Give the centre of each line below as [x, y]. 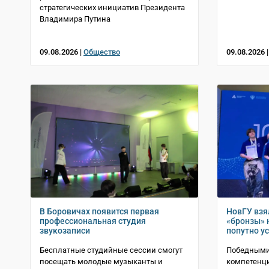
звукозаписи [65, 231]
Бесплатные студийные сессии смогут [111, 250]
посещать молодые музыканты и [101, 262]
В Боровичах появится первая [99, 212]
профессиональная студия [93, 221]
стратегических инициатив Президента [112, 8]
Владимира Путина [75, 19]
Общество [102, 52]
